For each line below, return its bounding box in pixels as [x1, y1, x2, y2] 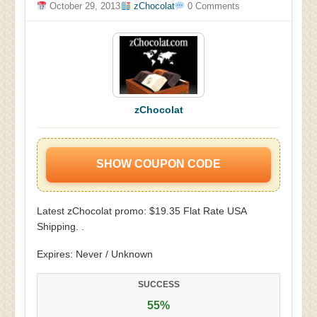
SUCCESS [137, 279, 180, 289]
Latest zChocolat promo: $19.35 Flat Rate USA [37, 205, 246, 217]
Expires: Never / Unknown [37, 248, 153, 260]
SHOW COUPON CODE [96, 158, 221, 170]
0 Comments [184, 1, 240, 11]
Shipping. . [37, 221, 84, 232]
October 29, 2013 [47, 1, 121, 11]
